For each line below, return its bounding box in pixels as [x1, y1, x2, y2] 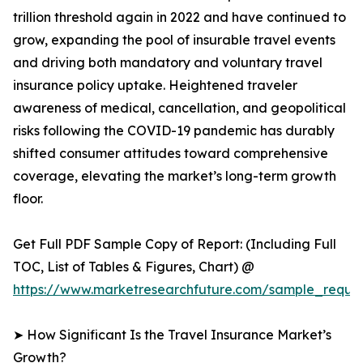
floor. [13, 190, 43, 207]
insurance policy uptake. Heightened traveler [13, 77, 297, 94]
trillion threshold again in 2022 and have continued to [13, 9, 346, 26]
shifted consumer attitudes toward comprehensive [13, 145, 328, 162]
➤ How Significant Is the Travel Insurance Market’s [13, 327, 331, 344]
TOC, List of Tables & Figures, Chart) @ [13, 258, 254, 275]
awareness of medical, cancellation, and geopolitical [13, 100, 346, 117]
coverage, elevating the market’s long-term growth [13, 168, 336, 185]
